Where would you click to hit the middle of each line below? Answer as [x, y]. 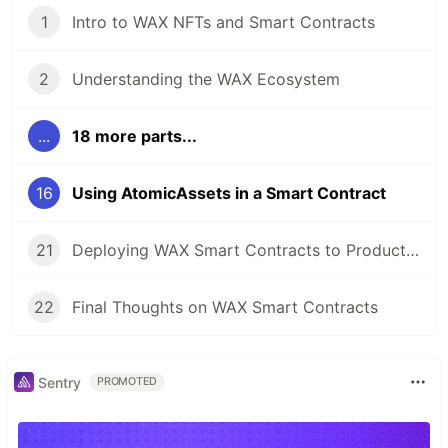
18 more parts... [134, 136]
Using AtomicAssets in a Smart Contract [229, 193]
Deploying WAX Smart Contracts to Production [412, 250]
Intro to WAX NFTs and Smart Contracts [223, 22]
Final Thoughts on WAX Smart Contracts [225, 307]
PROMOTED [127, 382]
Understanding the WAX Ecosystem [206, 79]
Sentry [59, 382]
